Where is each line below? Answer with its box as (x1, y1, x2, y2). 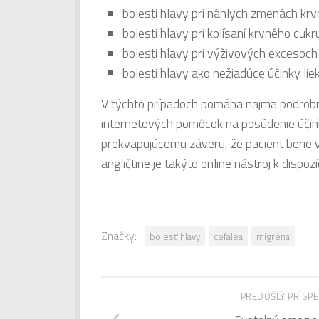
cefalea (214, 229, 243, 244)
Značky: (101, 226, 137, 244)
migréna (256, 229, 290, 244)
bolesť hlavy (150, 229, 200, 244)
